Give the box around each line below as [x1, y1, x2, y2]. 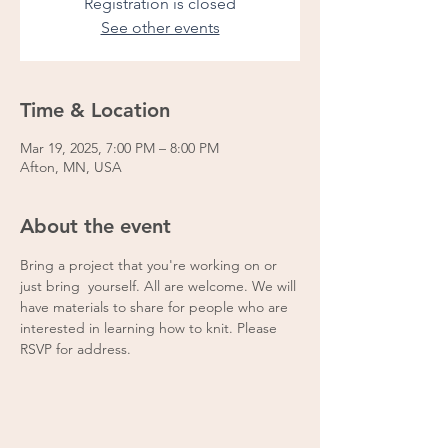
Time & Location [20, 98, 170, 122]
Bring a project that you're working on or [20, 256, 281, 274]
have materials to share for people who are [20, 298, 292, 316]
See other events [100, 18, 220, 37]
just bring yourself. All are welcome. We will [20, 277, 300, 295]
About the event [20, 214, 171, 238]
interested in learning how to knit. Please [20, 319, 281, 337]
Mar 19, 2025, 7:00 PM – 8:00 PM [20, 139, 219, 157]
